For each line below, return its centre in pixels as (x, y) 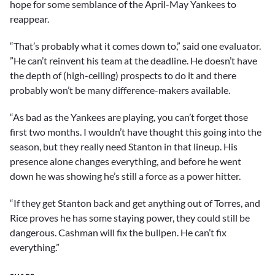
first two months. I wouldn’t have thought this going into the (136, 131)
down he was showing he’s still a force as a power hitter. (125, 176)
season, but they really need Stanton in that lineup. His (124, 146)
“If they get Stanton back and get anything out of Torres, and (135, 203)
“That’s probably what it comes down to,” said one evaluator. (135, 45)
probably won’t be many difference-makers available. (120, 90)
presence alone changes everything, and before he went (126, 161)
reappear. (29, 18)
